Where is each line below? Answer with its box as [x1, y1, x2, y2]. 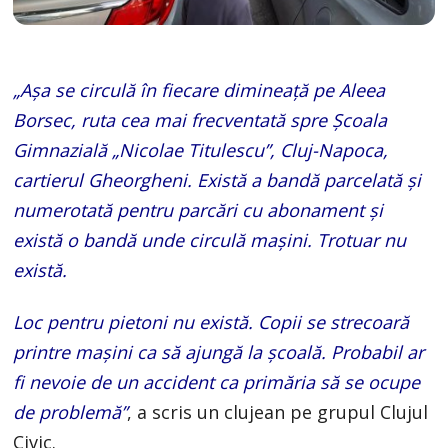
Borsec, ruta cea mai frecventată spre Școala [13, 108, 388, 132]
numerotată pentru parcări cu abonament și [13, 198, 384, 222]
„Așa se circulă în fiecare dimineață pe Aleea [13, 78, 386, 102]
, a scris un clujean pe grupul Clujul [127, 400, 429, 424]
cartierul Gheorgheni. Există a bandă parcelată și [13, 168, 422, 192]
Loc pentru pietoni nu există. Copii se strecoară [13, 310, 410, 334]
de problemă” [13, 400, 128, 424]
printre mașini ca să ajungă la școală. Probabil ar [13, 340, 425, 364]
